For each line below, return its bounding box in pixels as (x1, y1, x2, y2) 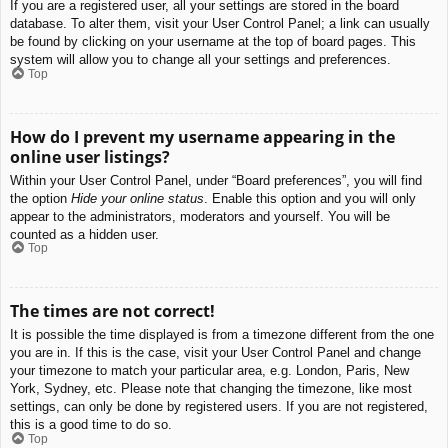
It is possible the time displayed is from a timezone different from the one (10, 327, 434, 343)
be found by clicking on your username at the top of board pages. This (10, 34, 416, 50)
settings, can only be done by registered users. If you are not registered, (10, 399, 428, 415)
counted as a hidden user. (10, 226, 159, 242)
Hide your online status (71, 190, 204, 206)
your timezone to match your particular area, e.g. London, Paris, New (10, 363, 409, 379)
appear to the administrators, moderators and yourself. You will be (10, 208, 390, 224)
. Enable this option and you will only (204, 190, 416, 206)
